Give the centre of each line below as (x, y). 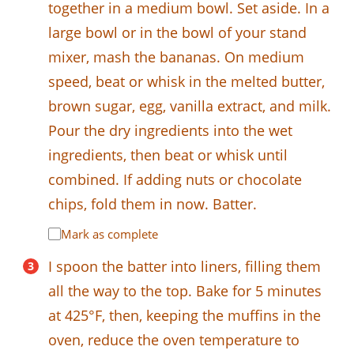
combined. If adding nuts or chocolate (175, 179)
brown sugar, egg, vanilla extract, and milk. (190, 105)
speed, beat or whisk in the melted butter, (186, 81)
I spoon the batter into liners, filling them (185, 266)
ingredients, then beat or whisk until (168, 154)
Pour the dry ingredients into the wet (170, 130)
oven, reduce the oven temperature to (174, 339)
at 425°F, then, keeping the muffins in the (185, 315)
